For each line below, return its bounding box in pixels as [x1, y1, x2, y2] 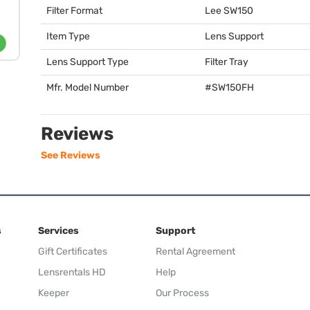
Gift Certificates [38, 245, 107, 257]
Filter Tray [205, 56, 248, 68]
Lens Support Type [46, 56, 129, 68]
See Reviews [41, 149, 100, 161]
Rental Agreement [156, 245, 235, 257]
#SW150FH [205, 82, 254, 93]
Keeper [38, 286, 69, 299]
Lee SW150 [205, 5, 253, 17]
